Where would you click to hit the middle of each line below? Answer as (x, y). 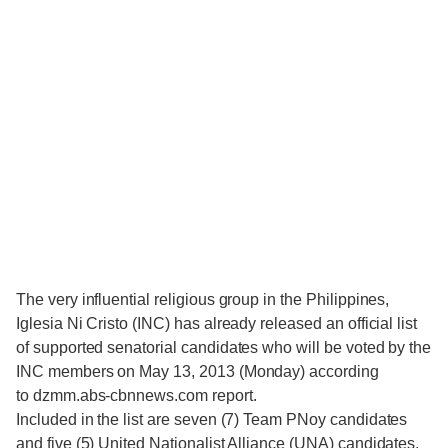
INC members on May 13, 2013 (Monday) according (197, 371)
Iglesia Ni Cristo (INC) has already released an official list (217, 323)
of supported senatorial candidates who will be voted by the (224, 347)
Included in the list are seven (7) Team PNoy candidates (212, 419)
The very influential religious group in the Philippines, (203, 299)
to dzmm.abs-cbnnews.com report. (136, 395)
